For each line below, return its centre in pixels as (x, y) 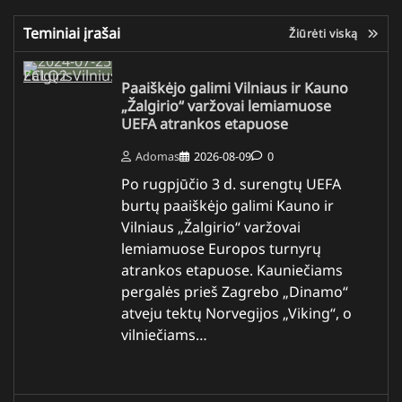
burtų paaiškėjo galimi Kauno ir (227, 205)
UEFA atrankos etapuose (205, 124)
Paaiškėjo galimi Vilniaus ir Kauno (235, 88)
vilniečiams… (164, 334)
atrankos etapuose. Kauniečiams (232, 270)
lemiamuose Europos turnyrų (221, 248)
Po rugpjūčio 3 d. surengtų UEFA (231, 184)
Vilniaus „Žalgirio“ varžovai (211, 227)
